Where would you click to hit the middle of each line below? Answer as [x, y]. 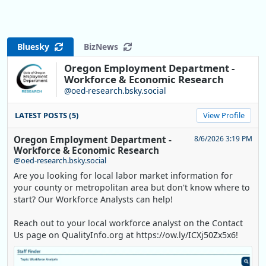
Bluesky [36, 47]
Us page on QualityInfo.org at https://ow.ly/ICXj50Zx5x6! [126, 235]
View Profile [224, 115]
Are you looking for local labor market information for [123, 175]
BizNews [103, 47]
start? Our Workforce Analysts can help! [93, 199]
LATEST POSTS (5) [47, 115]
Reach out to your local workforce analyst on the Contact [128, 223]
